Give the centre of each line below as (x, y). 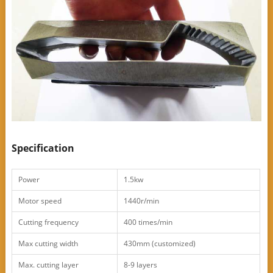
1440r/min (141, 200)
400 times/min (148, 222)
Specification (43, 148)
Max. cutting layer (48, 264)
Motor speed (40, 200)
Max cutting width (48, 243)
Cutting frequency (48, 222)
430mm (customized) (159, 243)
